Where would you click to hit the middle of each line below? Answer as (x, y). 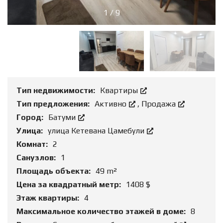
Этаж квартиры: (49, 198)
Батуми (63, 117)
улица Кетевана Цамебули (97, 131)
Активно (111, 104)
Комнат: (33, 144)
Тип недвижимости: (57, 91)
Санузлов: (37, 158)
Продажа (160, 104)
